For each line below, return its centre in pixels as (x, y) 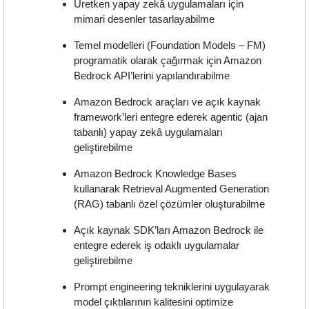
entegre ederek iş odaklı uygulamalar (157, 246)
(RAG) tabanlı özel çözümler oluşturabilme (170, 204)
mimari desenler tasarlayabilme (144, 19)
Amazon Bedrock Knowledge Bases (156, 174)
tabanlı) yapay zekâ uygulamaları (149, 132)
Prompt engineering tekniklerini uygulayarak (172, 287)
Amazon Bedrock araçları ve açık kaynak (168, 102)
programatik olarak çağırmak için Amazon (168, 61)
